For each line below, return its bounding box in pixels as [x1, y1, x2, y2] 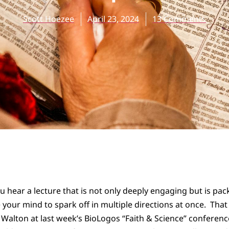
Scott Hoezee [23, 13, 74, 25]
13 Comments [152, 13, 206, 25]
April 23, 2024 [87, 13, 139, 25]
